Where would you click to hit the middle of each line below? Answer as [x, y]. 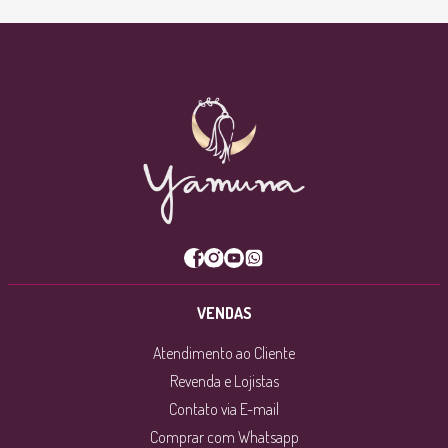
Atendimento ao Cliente [224, 353]
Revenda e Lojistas [224, 381]
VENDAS [224, 313]
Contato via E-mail [224, 409]
